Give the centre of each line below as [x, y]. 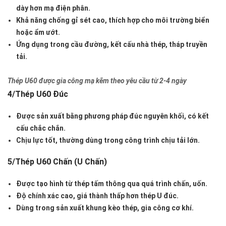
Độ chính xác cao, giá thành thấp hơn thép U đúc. [97, 196]
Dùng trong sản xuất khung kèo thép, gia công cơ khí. [105, 208]
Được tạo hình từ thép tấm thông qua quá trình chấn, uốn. [112, 184]
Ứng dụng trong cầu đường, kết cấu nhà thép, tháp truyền [112, 45]
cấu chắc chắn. [41, 128]
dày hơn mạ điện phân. [53, 8]
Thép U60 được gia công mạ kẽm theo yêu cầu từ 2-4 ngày [97, 81]
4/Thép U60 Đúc [38, 94]
